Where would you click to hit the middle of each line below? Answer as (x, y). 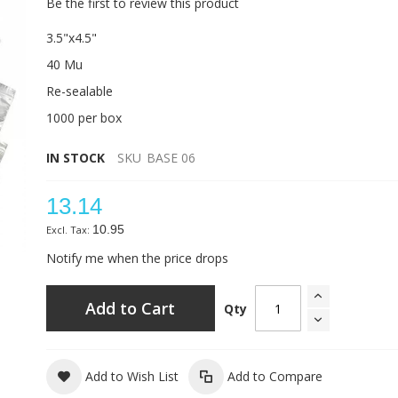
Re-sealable (79, 91)
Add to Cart (131, 308)
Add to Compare (275, 376)
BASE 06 (171, 158)
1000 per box (84, 118)
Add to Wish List (131, 376)
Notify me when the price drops (137, 258)
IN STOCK (75, 158)
